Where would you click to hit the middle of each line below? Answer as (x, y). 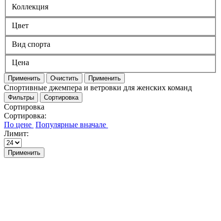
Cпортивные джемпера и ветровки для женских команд (98, 88)
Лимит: (16, 134)
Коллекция (30, 7)
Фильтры (21, 98)
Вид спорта (31, 44)
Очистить (64, 78)
